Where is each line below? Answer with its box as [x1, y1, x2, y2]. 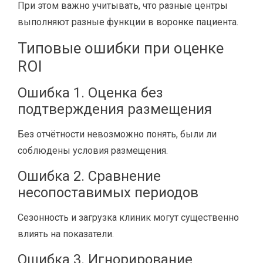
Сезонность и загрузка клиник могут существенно [18, 212, 239, 223]
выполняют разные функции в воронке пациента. [18, 16, 238, 28]
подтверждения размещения [18, 101, 212, 117]
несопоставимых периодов [18, 184, 198, 201]
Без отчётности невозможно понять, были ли [18, 129, 217, 140]
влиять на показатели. [18, 228, 114, 240]
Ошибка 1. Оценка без [18, 85, 163, 101]
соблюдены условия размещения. [18, 145, 168, 156]
